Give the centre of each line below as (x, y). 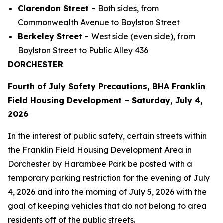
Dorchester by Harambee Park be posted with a (100, 164)
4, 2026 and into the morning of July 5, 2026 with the (107, 192)
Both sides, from (128, 8)
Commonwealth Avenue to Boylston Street (99, 22)
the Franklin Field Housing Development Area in (100, 150)
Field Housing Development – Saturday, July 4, (105, 100)
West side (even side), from (143, 36)
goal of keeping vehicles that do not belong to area (107, 206)
